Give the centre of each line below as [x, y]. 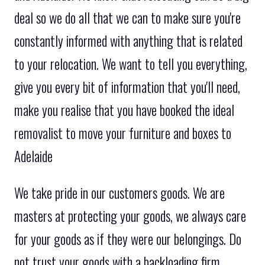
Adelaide [33, 156]
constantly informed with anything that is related [128, 41]
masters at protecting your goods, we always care [130, 216]
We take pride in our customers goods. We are [119, 193]
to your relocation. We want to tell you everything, [131, 64]
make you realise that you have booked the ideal [124, 110]
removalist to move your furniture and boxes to [123, 133]
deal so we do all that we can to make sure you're [127, 17]
